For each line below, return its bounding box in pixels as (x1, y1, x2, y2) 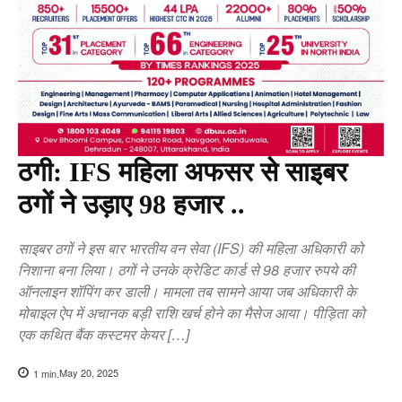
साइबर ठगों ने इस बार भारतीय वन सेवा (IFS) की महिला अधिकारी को (18, 237, 363, 258)
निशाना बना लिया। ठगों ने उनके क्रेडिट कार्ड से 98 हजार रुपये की (18, 258, 355, 280)
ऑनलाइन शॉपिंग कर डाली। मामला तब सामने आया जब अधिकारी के (18, 280, 356, 301)
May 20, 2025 (59, 365, 118, 380)
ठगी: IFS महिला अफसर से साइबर (18, 156, 347, 187)
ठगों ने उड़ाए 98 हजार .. (18, 188, 245, 219)
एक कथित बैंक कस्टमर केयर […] (18, 323, 189, 345)
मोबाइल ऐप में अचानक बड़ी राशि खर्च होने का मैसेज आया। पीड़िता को (18, 301, 365, 323)
